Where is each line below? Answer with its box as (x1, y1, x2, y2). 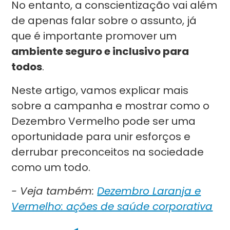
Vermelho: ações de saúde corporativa (11, 199, 213, 214)
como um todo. (11, 160, 91, 175)
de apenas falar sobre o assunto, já (11, 13, 197, 28)
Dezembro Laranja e (97, 184, 201, 198)
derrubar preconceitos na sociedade (11, 145, 204, 159)
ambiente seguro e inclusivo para (11, 44, 189, 59)
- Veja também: (11, 184, 98, 198)
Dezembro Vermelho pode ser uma (11, 114, 196, 128)
